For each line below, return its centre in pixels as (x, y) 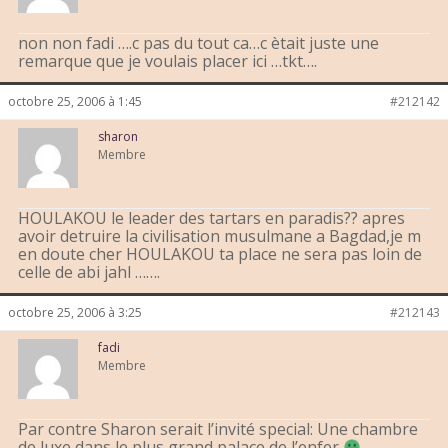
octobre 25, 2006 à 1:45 (75, 102)
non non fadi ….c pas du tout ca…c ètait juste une (198, 43)
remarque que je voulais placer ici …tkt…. (167, 61)
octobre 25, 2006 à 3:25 (75, 313)
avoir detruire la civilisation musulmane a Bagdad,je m (219, 236)
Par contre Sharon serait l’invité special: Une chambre (218, 429)
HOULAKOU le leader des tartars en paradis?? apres (211, 218)
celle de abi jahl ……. (89, 272)
